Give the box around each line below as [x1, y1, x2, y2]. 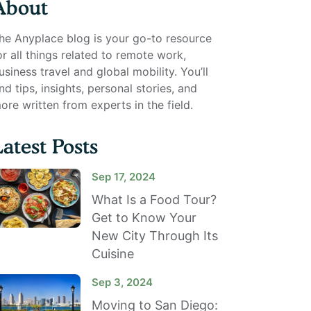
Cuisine [92, 246, 134, 261]
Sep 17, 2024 [92, 169, 155, 183]
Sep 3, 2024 [92, 275, 153, 289]
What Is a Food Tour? [92, 192, 217, 207]
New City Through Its [92, 228, 218, 243]
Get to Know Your [92, 210, 196, 225]
